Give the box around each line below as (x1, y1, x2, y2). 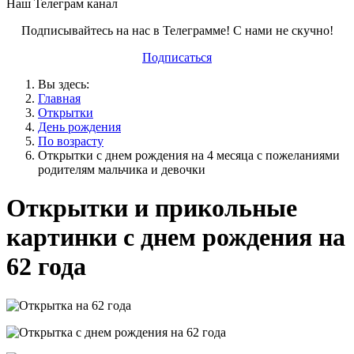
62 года (6, 252, 86, 281)
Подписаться (142, 51, 212, 64)
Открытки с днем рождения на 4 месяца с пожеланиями (38, 149, 340, 162)
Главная (38, 92, 81, 105)
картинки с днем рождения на (6, 223, 345, 252)
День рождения (38, 120, 121, 134)
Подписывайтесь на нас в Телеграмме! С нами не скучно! (21, 24, 333, 37)
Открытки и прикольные (6, 194, 297, 223)
